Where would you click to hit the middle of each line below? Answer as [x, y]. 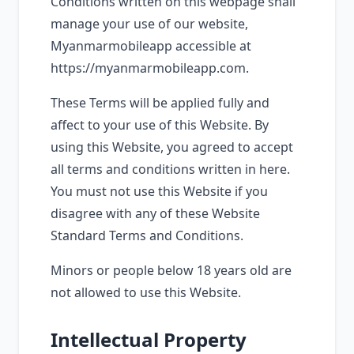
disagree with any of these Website [155, 213]
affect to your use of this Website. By [160, 125]
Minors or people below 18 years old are [171, 270]
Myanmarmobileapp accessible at [151, 46]
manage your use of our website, [149, 24]
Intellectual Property [149, 339]
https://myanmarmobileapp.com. [150, 68]
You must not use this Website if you [159, 191]
